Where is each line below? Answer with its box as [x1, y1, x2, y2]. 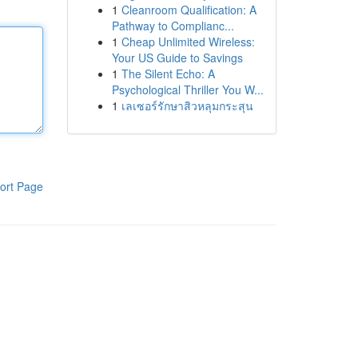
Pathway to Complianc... [111, 18, 234, 34]
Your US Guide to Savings [111, 50, 243, 66]
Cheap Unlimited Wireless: [121, 34, 255, 50]
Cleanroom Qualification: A [121, 2, 257, 18]
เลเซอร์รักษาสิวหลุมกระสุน [121, 97, 253, 113]
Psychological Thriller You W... [111, 82, 264, 97]
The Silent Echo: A [121, 66, 215, 82]
